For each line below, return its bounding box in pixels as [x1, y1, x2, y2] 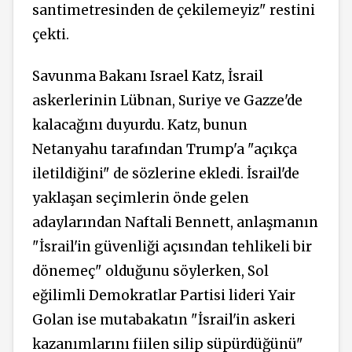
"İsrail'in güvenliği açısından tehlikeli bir [32, 237, 312, 255]
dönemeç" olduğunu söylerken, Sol [32, 262, 269, 280]
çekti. [32, 26, 69, 44]
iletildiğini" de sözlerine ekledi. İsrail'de [32, 164, 299, 182]
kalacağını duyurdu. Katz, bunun [32, 115, 247, 134]
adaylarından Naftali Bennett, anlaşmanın [32, 213, 318, 231]
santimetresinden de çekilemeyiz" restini [32, 2, 315, 20]
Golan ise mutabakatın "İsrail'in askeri [32, 310, 295, 328]
